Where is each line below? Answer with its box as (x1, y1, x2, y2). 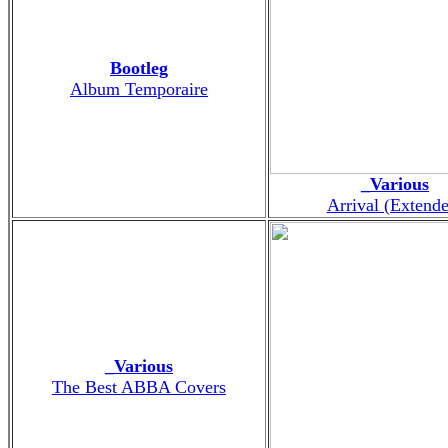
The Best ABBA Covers (52, 376, 226, 397)
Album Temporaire (70, 78, 208, 99)
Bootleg (110, 57, 168, 78)
